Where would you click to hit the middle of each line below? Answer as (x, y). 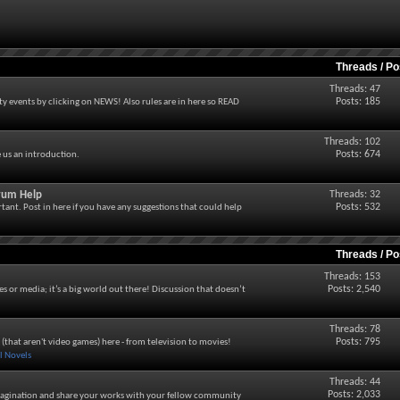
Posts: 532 (358, 207)
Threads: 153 (352, 277)
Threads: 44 (354, 382)
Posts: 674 (358, 154)
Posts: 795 (358, 342)
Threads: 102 (352, 142)
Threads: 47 (354, 89)
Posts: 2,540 (354, 289)
